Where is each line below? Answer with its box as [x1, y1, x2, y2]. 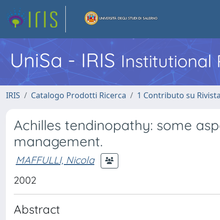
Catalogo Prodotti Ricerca [31, 90, 126, 101]
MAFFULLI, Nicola [16, 153, 94, 166]
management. [14, 133, 103, 150]
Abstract [14, 202, 60, 217]
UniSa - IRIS [10, 48, 121, 72]
